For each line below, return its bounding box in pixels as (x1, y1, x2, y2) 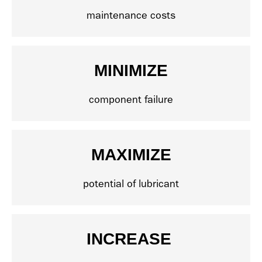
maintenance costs (87, 9, 175, 22)
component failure (89, 94, 173, 106)
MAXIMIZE (91, 146, 171, 164)
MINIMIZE (94, 61, 168, 80)
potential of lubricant (83, 178, 179, 191)
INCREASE (86, 230, 176, 249)
